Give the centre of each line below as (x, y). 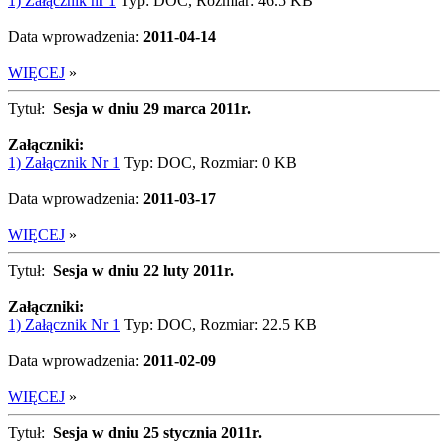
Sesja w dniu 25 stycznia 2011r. (157, 432)
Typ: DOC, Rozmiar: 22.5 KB (218, 324)
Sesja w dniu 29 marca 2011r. (152, 108)
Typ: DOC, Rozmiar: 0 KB (208, 162)
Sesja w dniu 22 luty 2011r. (143, 270)
